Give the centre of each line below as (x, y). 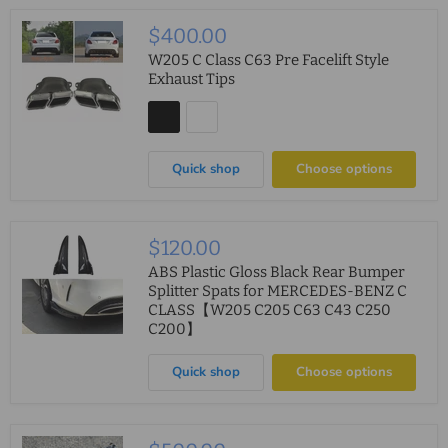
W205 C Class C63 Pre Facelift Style (269, 60)
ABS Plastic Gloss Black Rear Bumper (277, 272)
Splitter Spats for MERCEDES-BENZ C (278, 291)
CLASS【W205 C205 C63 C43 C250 (270, 310)
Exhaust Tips (192, 79)
